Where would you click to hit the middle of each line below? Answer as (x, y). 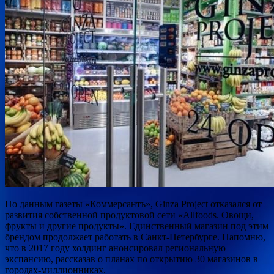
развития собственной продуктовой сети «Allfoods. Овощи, (129, 215)
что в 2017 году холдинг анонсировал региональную (115, 248)
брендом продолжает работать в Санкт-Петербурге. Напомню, (135, 237)
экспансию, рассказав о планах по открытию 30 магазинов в (131, 259)
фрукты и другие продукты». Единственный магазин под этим (137, 226)
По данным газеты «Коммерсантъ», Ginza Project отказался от (133, 204)
